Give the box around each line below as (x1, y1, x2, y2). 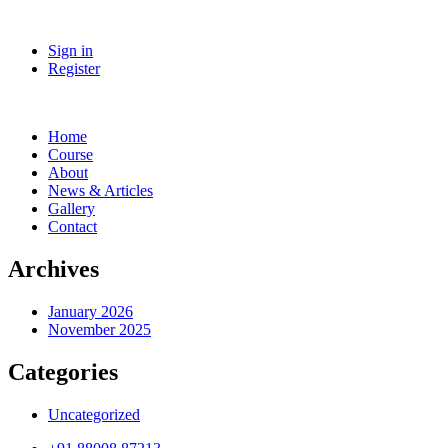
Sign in (48, 42, 93, 59)
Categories (8, 358, 118, 385)
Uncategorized (48, 405, 140, 423)
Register (48, 60, 100, 77)
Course (48, 146, 93, 163)
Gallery (48, 200, 95, 217)
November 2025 (48, 320, 151, 338)
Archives (8, 255, 99, 282)
